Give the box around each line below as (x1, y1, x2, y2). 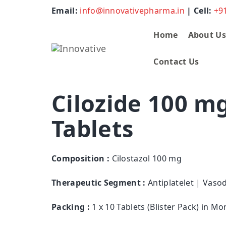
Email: (51, 5, 80, 16)
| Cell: (184, 5, 214, 16)
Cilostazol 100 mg (111, 153, 182, 164)
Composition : (51, 153, 110, 164)
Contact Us (153, 56, 199, 67)
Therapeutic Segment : (51, 177, 146, 189)
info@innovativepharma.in (80, 5, 185, 16)
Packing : (51, 201, 90, 213)
